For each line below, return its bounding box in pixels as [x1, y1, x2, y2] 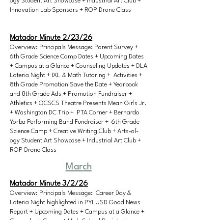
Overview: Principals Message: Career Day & [10, 190, 132, 196]
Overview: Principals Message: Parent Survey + [10, 44, 138, 51]
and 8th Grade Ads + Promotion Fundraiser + [10, 91, 132, 97]
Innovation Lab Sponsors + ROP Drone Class [10, 7, 131, 13]
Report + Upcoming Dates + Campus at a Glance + [10, 209, 144, 215]
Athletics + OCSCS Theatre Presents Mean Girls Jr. [10, 100, 146, 107]
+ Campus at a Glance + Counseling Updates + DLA [10, 63, 147, 69]
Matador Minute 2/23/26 [10, 34, 92, 42]
